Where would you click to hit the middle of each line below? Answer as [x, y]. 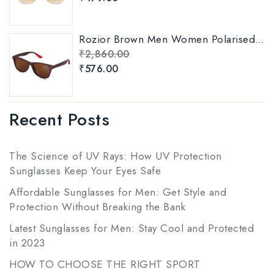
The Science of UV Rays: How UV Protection [116, 156]
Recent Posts [59, 119]
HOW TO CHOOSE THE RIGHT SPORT [105, 264]
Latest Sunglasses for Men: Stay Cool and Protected [131, 228]
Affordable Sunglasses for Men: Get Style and [118, 192]
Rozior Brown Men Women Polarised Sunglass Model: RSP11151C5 [260, 39]
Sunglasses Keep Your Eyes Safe [85, 170]
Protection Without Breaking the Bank [97, 206]
